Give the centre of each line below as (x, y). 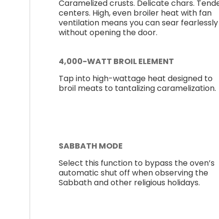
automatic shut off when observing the (133, 173)
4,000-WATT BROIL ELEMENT (116, 61)
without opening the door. (108, 33)
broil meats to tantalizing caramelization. (137, 88)
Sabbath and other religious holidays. (129, 182)
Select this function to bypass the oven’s (137, 163)
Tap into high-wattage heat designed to (136, 78)
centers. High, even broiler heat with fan (135, 13)
